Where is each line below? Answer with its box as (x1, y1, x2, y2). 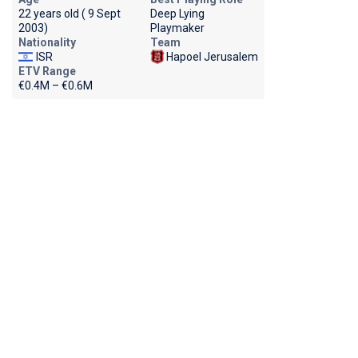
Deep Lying (149, 7, 205, 20)
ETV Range (18, 65, 76, 78)
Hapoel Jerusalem (165, 50, 258, 63)
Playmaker (149, 22, 205, 34)
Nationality (18, 36, 76, 49)
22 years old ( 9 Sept (18, 7, 121, 20)
